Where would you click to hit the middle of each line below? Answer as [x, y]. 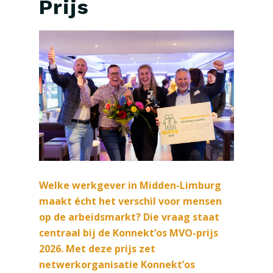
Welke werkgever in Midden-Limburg [130, 185]
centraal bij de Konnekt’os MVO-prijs [128, 232]
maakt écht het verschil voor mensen [130, 201]
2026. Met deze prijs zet [97, 248]
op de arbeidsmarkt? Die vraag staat [129, 217]
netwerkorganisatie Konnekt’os [117, 264]
